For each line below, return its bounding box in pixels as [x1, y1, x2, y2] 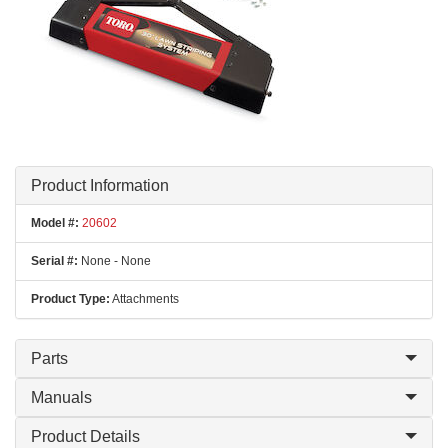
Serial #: [31, 254, 78, 268]
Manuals [31, 389, 92, 406]
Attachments [110, 292, 179, 306]
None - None [78, 254, 151, 268]
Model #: [31, 216, 79, 230]
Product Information [31, 177, 169, 194]
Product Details [31, 428, 140, 445]
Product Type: [31, 292, 110, 306]
